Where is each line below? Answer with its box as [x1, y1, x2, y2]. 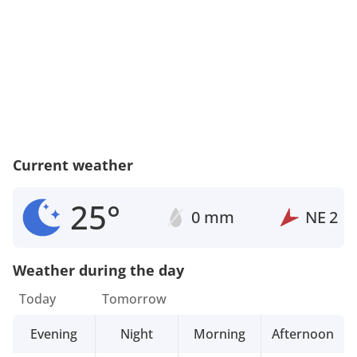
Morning [193, 324, 245, 343]
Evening [29, 324, 77, 343]
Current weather [13, 155, 133, 175]
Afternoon [271, 324, 334, 343]
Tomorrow [101, 289, 167, 308]
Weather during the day [13, 260, 184, 280]
